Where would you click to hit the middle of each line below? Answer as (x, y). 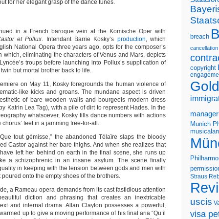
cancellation (204, 48)
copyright (203, 68)
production (131, 39)
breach (200, 37)
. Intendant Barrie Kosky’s (79, 39)
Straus (199, 176)
